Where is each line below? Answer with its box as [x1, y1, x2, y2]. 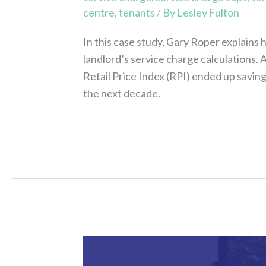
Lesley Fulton [177, 5, 240, 19]
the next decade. [83, 86, 161, 100]
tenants [119, 5, 156, 19]
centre [83, 5, 115, 19]
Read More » [83, 119, 142, 133]
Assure [83, 237, 116, 251]
